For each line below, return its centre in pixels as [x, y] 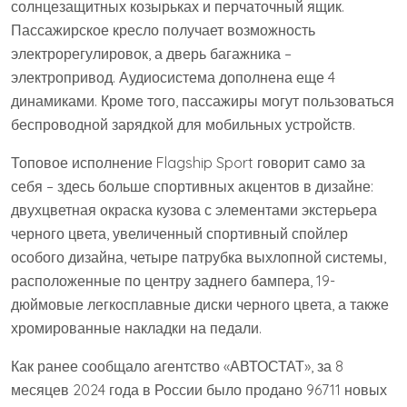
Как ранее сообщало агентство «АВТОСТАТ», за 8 [177, 366]
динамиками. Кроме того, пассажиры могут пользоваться [203, 100]
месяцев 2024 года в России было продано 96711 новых [199, 389]
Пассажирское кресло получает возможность [163, 30]
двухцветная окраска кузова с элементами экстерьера [194, 209]
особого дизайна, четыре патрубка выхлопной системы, [199, 257]
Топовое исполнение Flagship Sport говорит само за [188, 162]
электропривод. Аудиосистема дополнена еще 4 [173, 77]
